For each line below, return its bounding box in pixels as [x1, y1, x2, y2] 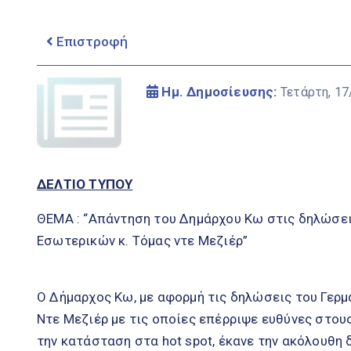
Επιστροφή [53, 33, 128, 49]
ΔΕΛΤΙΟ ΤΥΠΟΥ [37, 175, 133, 192]
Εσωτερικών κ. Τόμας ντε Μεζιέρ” [37, 232, 248, 248]
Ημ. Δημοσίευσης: [158, 83, 280, 100]
